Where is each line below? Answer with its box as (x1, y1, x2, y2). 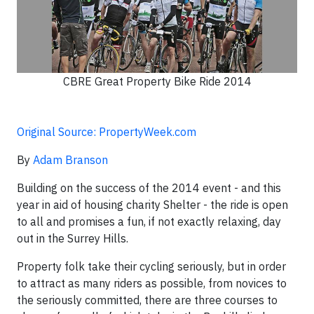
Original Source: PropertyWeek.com (17, 125, 196, 139)
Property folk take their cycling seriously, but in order (17, 259, 286, 273)
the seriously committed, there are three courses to (17, 293, 278, 307)
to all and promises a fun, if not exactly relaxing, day (17, 214, 281, 228)
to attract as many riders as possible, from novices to (17, 276, 287, 290)
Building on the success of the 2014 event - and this (17, 181, 281, 195)
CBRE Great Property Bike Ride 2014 (62, 74, 252, 88)
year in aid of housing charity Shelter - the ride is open (17, 198, 288, 212)
